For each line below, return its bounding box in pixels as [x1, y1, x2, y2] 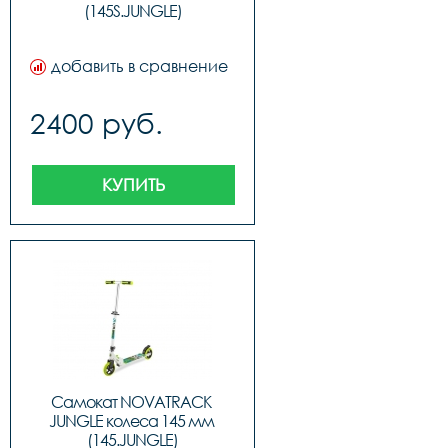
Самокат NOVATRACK [51, 392, 211, 412]
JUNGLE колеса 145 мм [48, 411, 214, 431]
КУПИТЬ [101, 174, 165, 195]
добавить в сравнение [51, 56, 228, 76]
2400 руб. [30, 106, 163, 140]
